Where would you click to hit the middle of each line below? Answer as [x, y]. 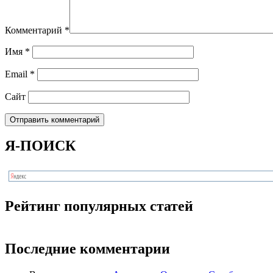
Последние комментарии [87, 249]
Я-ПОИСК [40, 146]
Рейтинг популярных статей [99, 206]
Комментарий [35, 30]
